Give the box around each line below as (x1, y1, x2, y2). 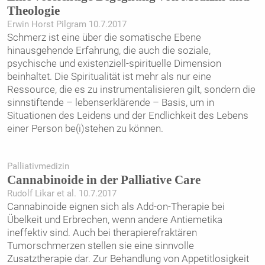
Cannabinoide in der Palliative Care (7, 173, 201, 187)
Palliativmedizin (7, 161, 69, 172)
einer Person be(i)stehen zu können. (7, 122, 163, 135)
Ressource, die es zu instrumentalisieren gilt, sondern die (7, 83, 256, 96)
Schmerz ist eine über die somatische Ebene (7, 31, 201, 44)
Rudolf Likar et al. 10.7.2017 (7, 188, 117, 199)
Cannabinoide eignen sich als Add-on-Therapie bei (7, 201, 225, 213)
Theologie (7, 4, 60, 18)
